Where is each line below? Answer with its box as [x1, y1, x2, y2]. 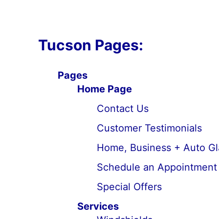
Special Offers [96, 181, 162, 193]
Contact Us [96, 103, 149, 114]
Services [77, 200, 119, 212]
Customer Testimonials [96, 122, 202, 134]
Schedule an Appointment [96, 161, 217, 173]
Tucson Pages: [38, 36, 143, 54]
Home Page [77, 83, 132, 95]
